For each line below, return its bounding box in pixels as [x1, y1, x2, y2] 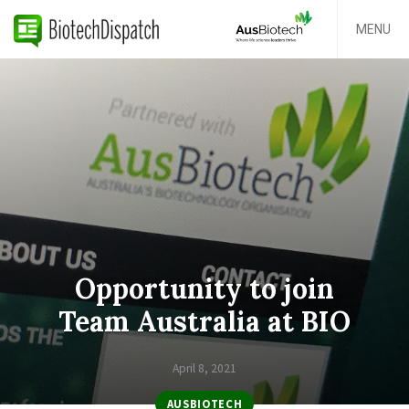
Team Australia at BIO [58, 304, 351, 340]
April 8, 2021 [173, 360, 236, 376]
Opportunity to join [75, 271, 334, 307]
